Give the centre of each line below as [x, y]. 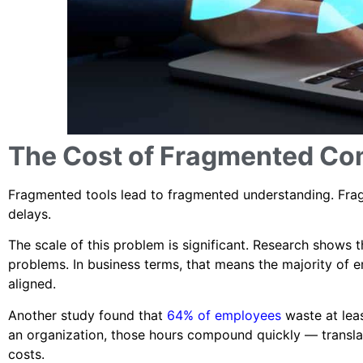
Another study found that [88, 315]
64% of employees [224, 315]
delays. [30, 214]
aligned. [32, 284]
